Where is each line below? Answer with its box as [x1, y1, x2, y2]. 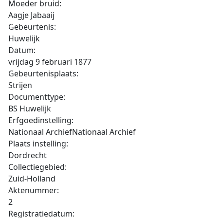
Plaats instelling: [8, 138, 68, 149]
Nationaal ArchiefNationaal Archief [8, 127, 136, 137]
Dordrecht [8, 150, 47, 161]
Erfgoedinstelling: [8, 115, 73, 126]
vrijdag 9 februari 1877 [8, 56, 91, 67]
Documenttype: [8, 91, 65, 102]
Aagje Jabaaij [8, 10, 54, 20]
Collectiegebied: [8, 162, 67, 172]
